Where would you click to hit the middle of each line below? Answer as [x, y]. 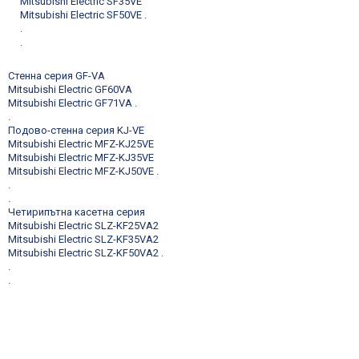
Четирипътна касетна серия [77, 212]
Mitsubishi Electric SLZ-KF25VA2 [83, 225]
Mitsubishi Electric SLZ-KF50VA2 [83, 252]
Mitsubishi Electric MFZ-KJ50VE [81, 171]
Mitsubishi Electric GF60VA [70, 89]
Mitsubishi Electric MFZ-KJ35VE [81, 157]
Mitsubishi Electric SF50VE [81, 14]
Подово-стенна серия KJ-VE [76, 130]
